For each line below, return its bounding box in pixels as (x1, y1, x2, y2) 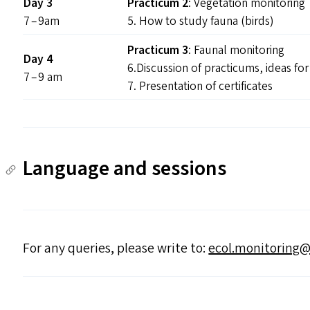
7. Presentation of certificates (127, 77, 273, 95)
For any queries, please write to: (23, 239, 209, 258)
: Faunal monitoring (188, 42, 285, 59)
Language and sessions (23, 154, 227, 183)
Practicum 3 (127, 42, 189, 59)
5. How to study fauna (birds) (127, 12, 274, 30)
